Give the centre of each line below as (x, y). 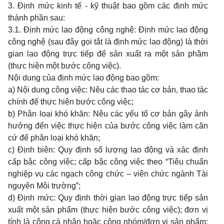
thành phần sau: (36, 18)
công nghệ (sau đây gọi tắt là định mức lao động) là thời (108, 42)
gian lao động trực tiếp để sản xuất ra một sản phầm (108, 54)
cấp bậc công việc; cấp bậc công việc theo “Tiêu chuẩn (108, 162)
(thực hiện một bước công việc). (64, 66)
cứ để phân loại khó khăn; (54, 138)
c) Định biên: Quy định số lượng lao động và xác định (108, 150)
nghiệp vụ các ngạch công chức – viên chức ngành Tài (108, 174)
